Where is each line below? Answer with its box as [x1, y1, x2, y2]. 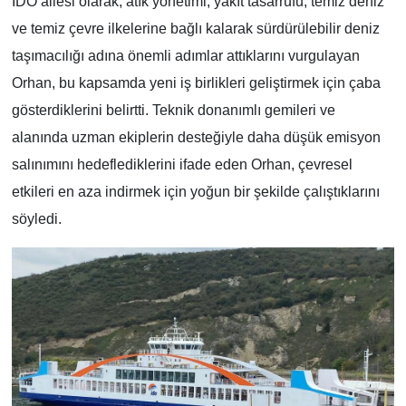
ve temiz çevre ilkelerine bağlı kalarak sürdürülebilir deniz [11, 21, 380, 37]
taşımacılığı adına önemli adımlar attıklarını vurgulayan [11, 48, 360, 64]
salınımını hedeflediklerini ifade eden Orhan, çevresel [11, 157, 353, 173]
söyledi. [11, 211, 62, 227]
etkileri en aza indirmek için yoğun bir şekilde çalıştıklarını [11, 184, 380, 200]
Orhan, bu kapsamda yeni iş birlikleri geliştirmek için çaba [11, 75, 381, 92]
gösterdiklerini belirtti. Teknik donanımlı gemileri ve [11, 102, 335, 119]
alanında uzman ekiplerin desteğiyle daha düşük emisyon [11, 130, 381, 146]
